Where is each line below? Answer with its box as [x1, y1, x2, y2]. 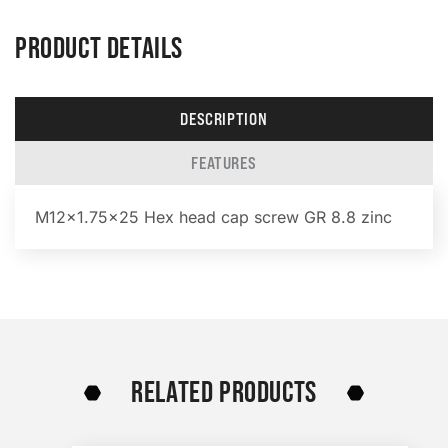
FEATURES [191, 153, 257, 173]
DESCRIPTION [180, 109, 268, 129]
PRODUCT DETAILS [15, 31, 183, 67]
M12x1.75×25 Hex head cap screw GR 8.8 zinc [35, 207, 392, 227]
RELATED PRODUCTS [131, 375, 317, 411]
